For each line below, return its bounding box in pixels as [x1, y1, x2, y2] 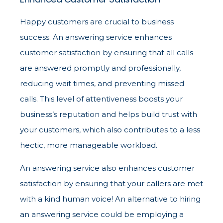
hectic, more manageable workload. [20, 140, 157, 150]
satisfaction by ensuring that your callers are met [20, 179, 203, 189]
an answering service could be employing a [20, 210, 184, 220]
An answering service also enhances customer [20, 163, 195, 173]
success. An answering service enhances [20, 32, 172, 42]
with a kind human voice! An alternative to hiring [20, 194, 201, 204]
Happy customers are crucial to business [20, 17, 174, 27]
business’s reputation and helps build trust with [20, 110, 197, 119]
